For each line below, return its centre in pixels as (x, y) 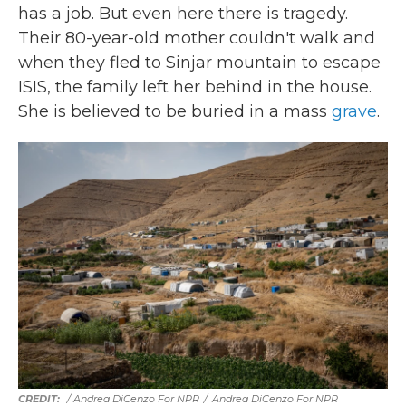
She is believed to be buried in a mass (175, 111)
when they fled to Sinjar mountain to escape (199, 63)
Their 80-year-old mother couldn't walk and (197, 38)
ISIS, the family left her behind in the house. (195, 87)
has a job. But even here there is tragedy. (183, 14)
